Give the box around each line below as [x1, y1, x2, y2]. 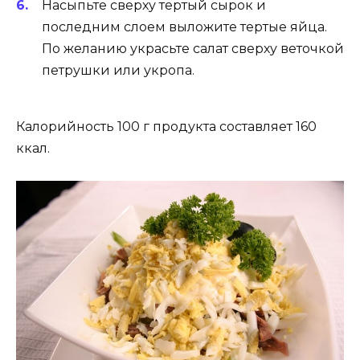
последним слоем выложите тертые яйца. [42, 18, 327, 35]
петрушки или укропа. [42, 62, 194, 78]
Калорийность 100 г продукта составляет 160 [16, 118, 317, 134]
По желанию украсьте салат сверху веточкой [42, 40, 344, 56]
